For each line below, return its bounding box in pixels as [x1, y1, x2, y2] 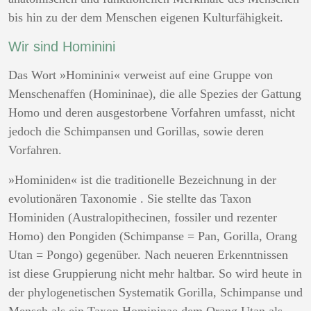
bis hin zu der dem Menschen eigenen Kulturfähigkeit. [8, 10, 283, 24]
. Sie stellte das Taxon [140, 192, 251, 205]
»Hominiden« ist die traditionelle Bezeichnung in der [8, 173, 276, 187]
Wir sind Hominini [8, 39, 115, 54]
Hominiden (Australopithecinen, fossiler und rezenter [8, 210, 277, 224]
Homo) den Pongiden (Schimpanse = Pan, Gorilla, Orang [8, 229, 297, 243]
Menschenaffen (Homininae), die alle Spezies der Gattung [8, 87, 301, 101]
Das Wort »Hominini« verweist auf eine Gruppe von [8, 68, 273, 82]
